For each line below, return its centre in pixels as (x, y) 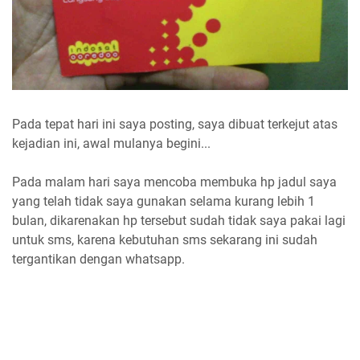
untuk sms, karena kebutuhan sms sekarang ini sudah (165, 239)
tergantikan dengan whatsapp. (98, 259)
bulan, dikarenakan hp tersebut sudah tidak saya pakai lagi (179, 220)
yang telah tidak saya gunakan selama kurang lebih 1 (164, 201)
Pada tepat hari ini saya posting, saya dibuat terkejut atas (175, 124)
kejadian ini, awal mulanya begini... (111, 143)
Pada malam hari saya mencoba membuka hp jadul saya (174, 182)
